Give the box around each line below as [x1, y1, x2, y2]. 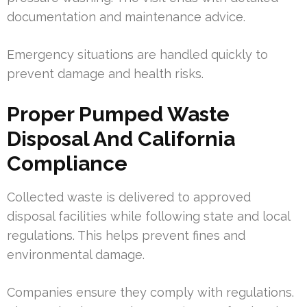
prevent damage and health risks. [7, 66, 204, 81]
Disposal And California [7, 126, 235, 151]
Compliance [7, 151, 127, 175]
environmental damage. [7, 247, 145, 262]
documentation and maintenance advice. [7, 9, 245, 24]
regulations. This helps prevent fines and [7, 228, 245, 243]
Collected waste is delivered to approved [7, 189, 251, 204]
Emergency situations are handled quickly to [7, 47, 268, 62]
